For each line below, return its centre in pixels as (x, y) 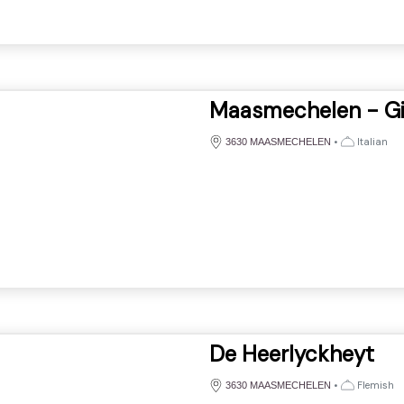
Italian (371, 141)
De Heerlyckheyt (291, 353)
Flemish (374, 385)
